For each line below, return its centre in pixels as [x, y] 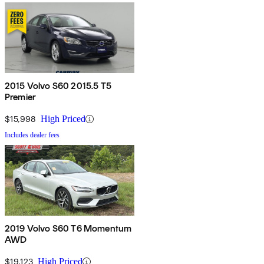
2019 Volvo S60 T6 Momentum [68, 229]
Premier [21, 97]
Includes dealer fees [32, 135]
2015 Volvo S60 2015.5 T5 [58, 86]
